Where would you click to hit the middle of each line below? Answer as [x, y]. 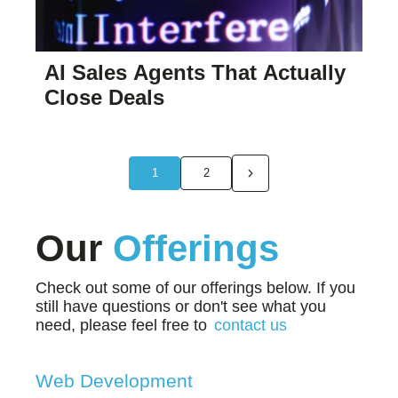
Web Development [114, 380]
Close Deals [104, 97]
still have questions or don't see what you [181, 306]
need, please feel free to [123, 325]
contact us [251, 325]
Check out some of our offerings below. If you [195, 287]
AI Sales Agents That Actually [195, 72]
